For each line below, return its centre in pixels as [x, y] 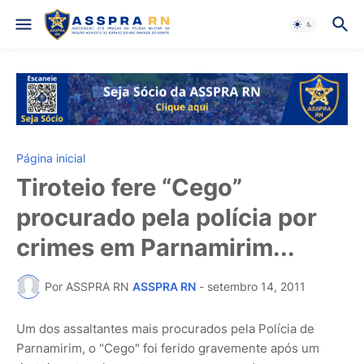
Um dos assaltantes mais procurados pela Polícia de [165, 328]
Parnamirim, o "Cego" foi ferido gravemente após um [168, 348]
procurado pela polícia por [167, 217]
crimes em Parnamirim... [156, 247]
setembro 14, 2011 [256, 287]
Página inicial [51, 158]
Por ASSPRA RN [87, 287]
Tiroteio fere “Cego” [129, 187]
